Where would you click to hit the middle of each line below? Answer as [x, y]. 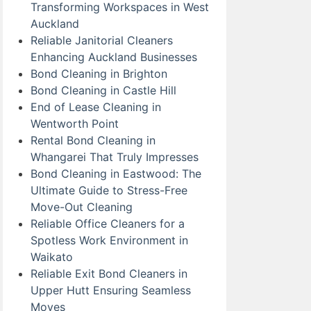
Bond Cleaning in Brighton [99, 73]
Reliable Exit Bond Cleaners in [109, 273]
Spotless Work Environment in [109, 240]
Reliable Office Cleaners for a [108, 223]
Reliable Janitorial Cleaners [102, 40]
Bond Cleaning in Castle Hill [103, 90]
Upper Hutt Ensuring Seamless [111, 290]
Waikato [52, 257]
